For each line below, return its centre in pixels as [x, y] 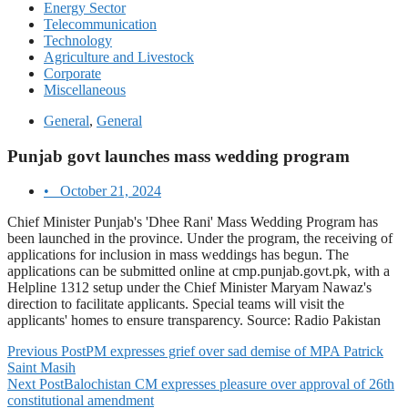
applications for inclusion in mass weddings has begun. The [178, 255]
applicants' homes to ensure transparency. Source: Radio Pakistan [194, 321]
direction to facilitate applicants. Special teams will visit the [176, 304]
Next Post [36, 384]
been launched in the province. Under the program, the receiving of [200, 239]
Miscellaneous [85, 90]
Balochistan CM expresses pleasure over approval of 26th [229, 384]
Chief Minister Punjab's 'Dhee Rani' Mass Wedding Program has [193, 222]
